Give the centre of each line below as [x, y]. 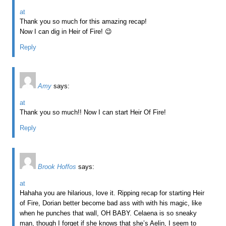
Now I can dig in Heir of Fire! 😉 [66, 31]
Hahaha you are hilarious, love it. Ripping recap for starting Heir [112, 193]
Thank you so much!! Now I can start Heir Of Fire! [93, 112]
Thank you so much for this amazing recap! [83, 21]
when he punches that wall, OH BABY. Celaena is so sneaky [108, 213]
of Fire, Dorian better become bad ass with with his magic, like [111, 203]
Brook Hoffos [57, 166]
